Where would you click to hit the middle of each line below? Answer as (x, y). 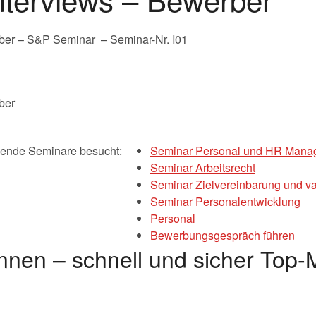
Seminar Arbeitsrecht (203, 167)
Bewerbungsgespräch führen (223, 235)
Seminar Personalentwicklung (225, 201)
